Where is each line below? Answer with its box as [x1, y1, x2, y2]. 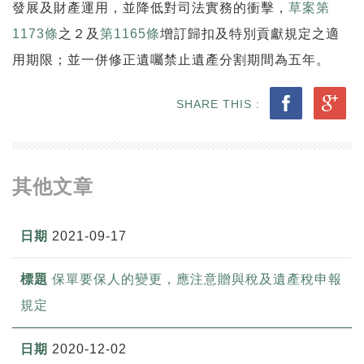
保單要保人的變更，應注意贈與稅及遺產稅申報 [52, 271, 342, 286]
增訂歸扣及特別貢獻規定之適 [160, 26, 340, 41]
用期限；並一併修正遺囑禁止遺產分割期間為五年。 [12, 52, 330, 67]
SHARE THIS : [176, 97, 264, 110]
